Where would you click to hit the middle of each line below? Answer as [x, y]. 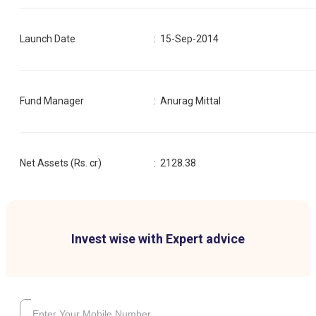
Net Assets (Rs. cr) [61, 163]
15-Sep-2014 [190, 38]
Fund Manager [52, 101]
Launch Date [48, 38]
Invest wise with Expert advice [158, 238]
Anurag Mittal [191, 101]
